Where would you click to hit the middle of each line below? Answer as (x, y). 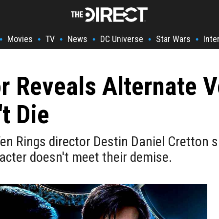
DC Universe (122, 39)
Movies (20, 39)
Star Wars (173, 39)
